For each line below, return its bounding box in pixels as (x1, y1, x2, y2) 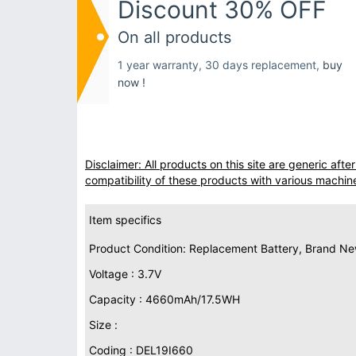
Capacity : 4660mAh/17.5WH (89, 292, 240, 306)
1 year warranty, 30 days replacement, (118, 58, 323, 72)
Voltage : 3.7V (89, 267, 161, 281)
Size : (89, 318, 118, 331)
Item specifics (89, 213, 161, 226)
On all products (118, 28, 231, 47)
